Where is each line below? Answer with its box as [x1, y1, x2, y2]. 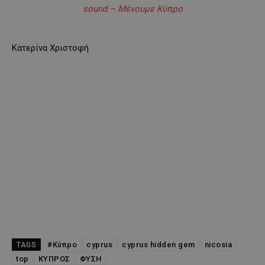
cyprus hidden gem [122, 240, 195, 249]
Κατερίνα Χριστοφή [12, 42, 89, 53]
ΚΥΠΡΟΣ [38, 254, 70, 263]
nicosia [204, 240, 232, 249]
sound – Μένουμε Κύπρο [82, 3, 183, 14]
